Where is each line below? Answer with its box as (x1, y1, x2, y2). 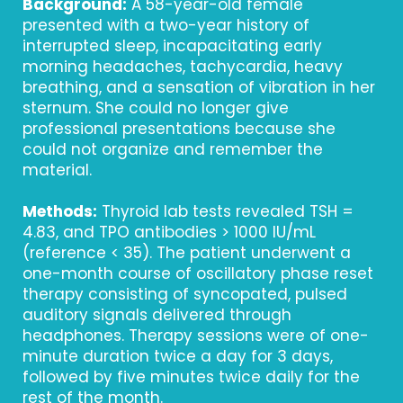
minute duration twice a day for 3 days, (22, 345, 333, 367)
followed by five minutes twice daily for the (22, 366, 360, 388)
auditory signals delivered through (22, 304, 291, 326)
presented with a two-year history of (22, 14, 309, 36)
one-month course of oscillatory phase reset (22, 263, 373, 284)
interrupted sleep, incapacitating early (22, 35, 322, 57)
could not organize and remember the (22, 139, 323, 160)
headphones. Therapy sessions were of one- (22, 325, 369, 346)
